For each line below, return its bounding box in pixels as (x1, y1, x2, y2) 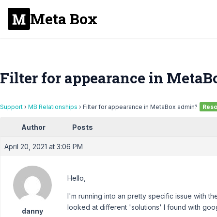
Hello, (67, 174, 86, 182)
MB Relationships (28, 103, 77, 110)
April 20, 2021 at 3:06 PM (4, 142, 83, 151)
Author (21, 123, 46, 131)
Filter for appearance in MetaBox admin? (83, 103, 198, 110)
